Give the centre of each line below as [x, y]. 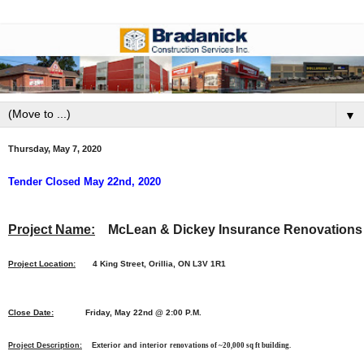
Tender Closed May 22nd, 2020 [84, 181]
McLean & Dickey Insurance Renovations [229, 229]
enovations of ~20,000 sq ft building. [232, 345]
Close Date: [31, 312]
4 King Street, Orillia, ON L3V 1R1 [151, 263]
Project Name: [52, 229]
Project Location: [42, 263]
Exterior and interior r [128, 345]
